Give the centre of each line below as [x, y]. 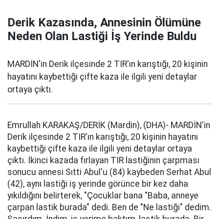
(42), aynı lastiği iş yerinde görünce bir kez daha [98, 184]
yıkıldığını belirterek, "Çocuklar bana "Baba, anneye [103, 196]
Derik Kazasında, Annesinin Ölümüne [104, 22]
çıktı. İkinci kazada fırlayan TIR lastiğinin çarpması [103, 160]
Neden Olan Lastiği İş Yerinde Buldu [102, 36]
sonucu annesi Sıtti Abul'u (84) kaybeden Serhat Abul [109, 172]
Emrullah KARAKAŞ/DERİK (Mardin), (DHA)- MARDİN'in [109, 125]
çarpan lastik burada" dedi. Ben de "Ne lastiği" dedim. [109, 207]
